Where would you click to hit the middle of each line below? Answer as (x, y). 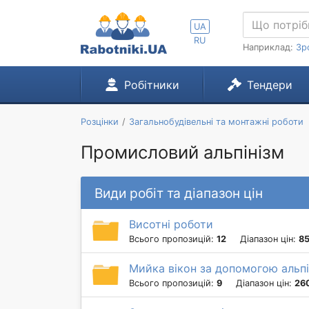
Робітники (151, 85)
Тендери (269, 85)
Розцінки (100, 122)
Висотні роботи (171, 225)
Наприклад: (269, 47)
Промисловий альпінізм (182, 152)
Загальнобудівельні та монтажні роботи (216, 122)
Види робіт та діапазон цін (179, 193)
